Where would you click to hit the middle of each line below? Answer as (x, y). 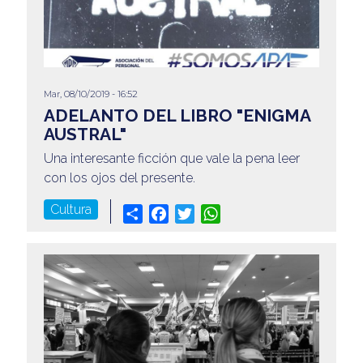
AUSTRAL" (85, 134)
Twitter (214, 212)
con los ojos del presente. (119, 177)
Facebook (197, 212)
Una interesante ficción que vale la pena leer (171, 158)
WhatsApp (252, 212)
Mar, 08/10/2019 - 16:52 (90, 94)
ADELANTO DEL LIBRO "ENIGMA (177, 115)
